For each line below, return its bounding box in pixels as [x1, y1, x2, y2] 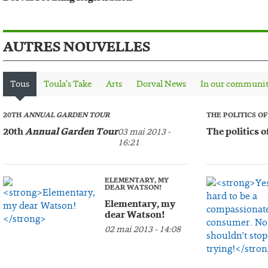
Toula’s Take [44, 78, 92, 90]
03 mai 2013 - [118, 126, 170, 138]
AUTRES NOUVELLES [3, 37, 150, 57]
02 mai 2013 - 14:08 [105, 223, 181, 235]
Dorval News [136, 78, 186, 90]
